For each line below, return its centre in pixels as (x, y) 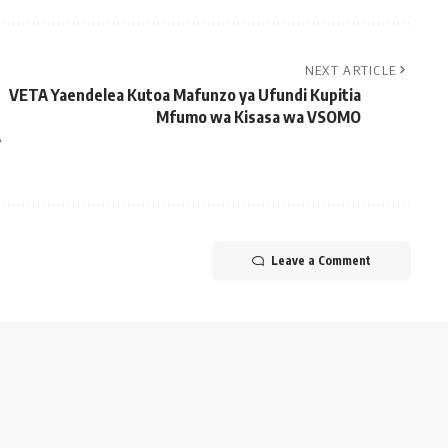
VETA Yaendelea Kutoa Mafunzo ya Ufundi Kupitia (184, 94)
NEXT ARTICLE (350, 69)
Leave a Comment (320, 260)
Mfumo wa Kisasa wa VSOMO (258, 116)
